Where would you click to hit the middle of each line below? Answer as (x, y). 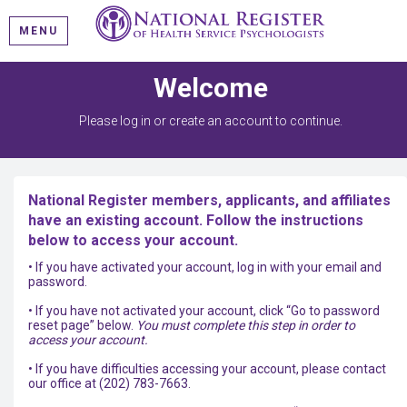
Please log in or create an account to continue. (210, 121)
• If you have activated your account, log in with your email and (205, 267)
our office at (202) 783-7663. (109, 383)
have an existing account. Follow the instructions (196, 220)
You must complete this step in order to (246, 325)
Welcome (210, 88)
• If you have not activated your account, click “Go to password (204, 311)
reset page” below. (82, 325)
